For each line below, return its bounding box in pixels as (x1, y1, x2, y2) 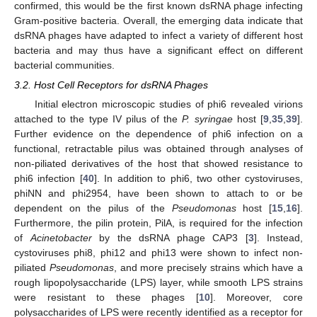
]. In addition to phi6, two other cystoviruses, (93, 172, 304, 184)
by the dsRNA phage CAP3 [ (91, 231, 248, 243)
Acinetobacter (30, 231, 92, 243)
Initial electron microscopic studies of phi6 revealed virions (34, 98, 303, 110)
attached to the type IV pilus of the (14, 113, 183, 125)
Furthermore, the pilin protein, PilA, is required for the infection (14, 217, 303, 229)
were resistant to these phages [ (14, 291, 199, 303)
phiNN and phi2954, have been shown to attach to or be (14, 187, 303, 199)
